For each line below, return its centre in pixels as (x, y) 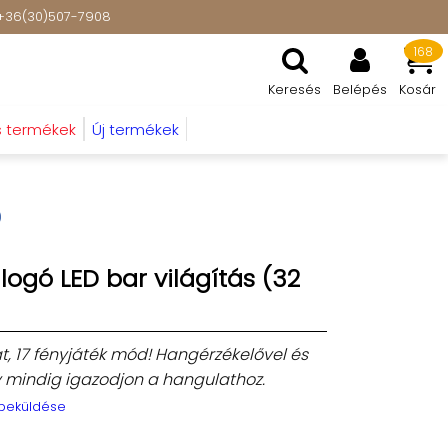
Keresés (294, 89)
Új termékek (135, 129)
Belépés (360, 89)
